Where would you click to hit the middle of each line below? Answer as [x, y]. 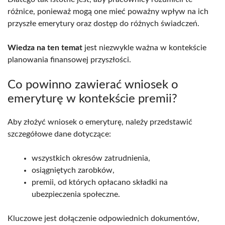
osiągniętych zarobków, [73, 170]
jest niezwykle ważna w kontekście [144, 47]
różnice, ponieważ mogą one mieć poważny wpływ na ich [108, 11]
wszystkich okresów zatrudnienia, [91, 158]
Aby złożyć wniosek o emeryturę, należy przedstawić [100, 122]
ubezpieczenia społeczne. [76, 194]
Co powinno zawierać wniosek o [93, 85]
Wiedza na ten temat [45, 47]
